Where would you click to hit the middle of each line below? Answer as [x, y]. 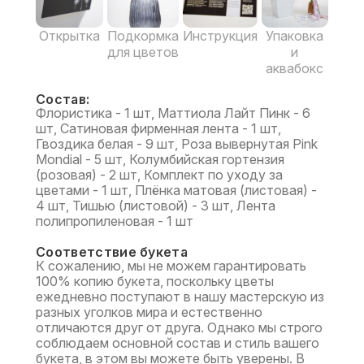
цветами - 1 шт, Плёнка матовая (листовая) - [176, 190]
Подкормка [143, 36]
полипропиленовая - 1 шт [115, 221]
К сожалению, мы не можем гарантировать [171, 266]
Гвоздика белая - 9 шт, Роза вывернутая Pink [177, 144]
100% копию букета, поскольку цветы [155, 281]
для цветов [143, 52]
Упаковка [295, 36]
